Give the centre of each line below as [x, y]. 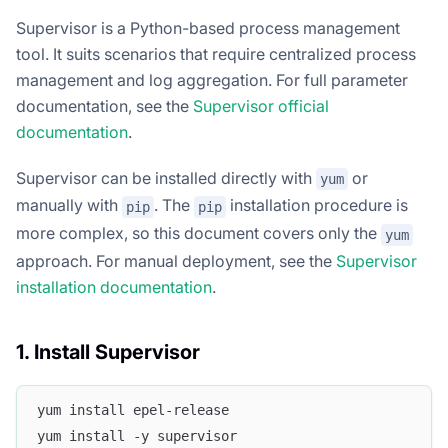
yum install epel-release [133, 410]
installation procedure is [317, 205]
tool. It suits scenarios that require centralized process [216, 53]
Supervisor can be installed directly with [166, 177]
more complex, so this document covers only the [198, 232]
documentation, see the [104, 105]
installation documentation [114, 286]
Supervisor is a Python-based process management [208, 27]
